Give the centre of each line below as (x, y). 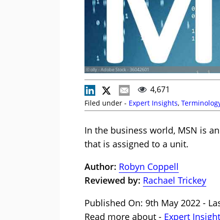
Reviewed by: (112, 180)
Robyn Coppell (149, 167)
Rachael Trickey (175, 180)
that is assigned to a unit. (137, 144)
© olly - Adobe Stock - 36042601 (118, 70)
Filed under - (107, 103)
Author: (102, 167)
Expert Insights (153, 103)
